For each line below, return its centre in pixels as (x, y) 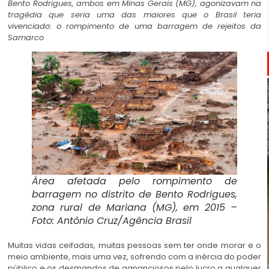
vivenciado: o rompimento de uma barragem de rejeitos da (134, 26)
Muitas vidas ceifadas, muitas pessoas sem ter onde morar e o (134, 246)
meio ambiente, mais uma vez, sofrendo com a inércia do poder (134, 257)
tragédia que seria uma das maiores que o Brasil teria (134, 14)
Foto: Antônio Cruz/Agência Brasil (112, 221)
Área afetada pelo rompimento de (134, 181)
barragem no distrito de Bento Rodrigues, (134, 195)
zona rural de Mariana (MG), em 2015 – (134, 208)
